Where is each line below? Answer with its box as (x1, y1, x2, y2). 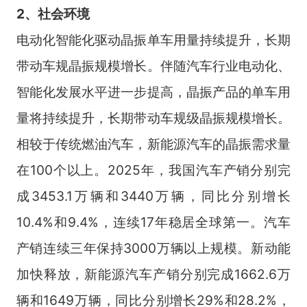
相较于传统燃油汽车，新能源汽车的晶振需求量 (16, 135, 291, 152)
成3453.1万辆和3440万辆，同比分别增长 (16, 187, 291, 204)
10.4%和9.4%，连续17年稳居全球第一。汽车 (16, 213, 291, 230)
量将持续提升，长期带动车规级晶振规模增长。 (16, 109, 291, 126)
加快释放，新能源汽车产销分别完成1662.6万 (16, 265, 291, 282)
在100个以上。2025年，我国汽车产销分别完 (16, 161, 291, 178)
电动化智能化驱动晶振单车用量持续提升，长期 (16, 31, 291, 48)
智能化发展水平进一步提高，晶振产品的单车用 (16, 83, 291, 100)
